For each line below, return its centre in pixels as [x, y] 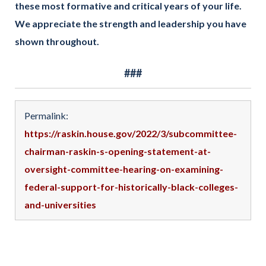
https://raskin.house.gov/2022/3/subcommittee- [131, 133]
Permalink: [46, 115]
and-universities [60, 204]
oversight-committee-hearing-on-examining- [124, 169]
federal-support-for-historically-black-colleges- [131, 186]
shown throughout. [57, 42]
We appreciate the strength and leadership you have [131, 24]
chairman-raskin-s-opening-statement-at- [118, 151]
